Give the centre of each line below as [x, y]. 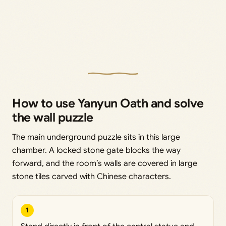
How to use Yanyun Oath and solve [108, 103]
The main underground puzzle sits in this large [96, 137]
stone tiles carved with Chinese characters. [92, 176]
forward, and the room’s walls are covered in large [105, 163]
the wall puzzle [53, 117]
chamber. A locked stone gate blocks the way [96, 150]
